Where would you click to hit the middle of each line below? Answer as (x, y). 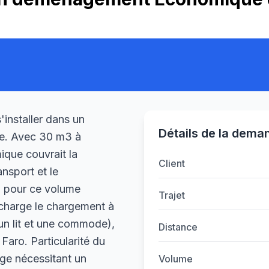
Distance (178, 227)
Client (172, 163)
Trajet (172, 195)
